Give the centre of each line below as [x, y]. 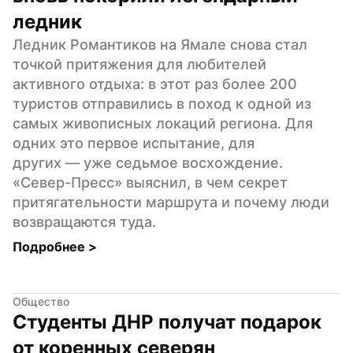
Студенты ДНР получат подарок [167, 321]
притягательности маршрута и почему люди [171, 202]
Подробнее [50, 246]
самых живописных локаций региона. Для [163, 123]
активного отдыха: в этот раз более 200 [155, 84]
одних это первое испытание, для [134, 143]
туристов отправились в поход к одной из [162, 103]
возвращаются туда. [84, 221]
